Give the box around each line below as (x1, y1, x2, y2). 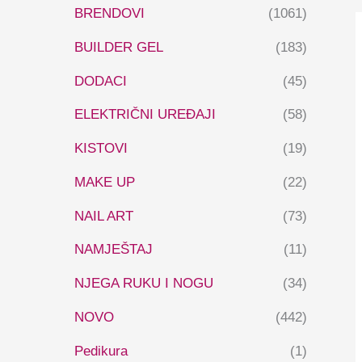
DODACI (74, 73, 127, 89)
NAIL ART (74, 208, 133, 224)
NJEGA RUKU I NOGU (74, 276, 213, 292)
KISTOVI (74, 141, 128, 157)
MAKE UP (74, 174, 135, 190)
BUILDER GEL (74, 39, 163, 55)
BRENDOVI (74, 6, 145, 22)
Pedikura (74, 343, 128, 359)
